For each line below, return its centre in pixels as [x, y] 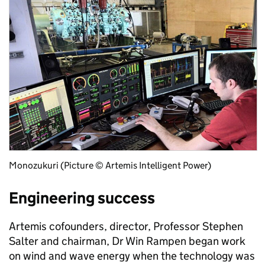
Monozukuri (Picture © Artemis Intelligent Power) [110, 166]
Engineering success [82, 198]
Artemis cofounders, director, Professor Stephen [126, 227]
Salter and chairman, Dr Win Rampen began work [127, 241]
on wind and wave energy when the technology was [132, 256]
